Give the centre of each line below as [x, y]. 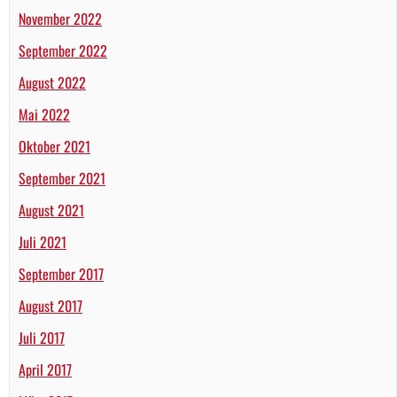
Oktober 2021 [54, 147]
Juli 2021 [43, 242]
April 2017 [45, 370]
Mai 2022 [44, 115]
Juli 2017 [42, 338]
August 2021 [51, 210]
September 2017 [61, 274]
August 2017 [51, 306]
